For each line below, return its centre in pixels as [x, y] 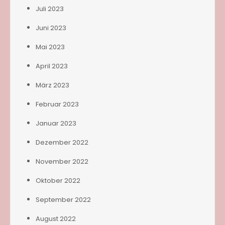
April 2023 [52, 66]
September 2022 [63, 200]
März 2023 [52, 85]
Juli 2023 [50, 9]
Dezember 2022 [62, 143]
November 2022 [62, 162]
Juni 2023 [51, 28]
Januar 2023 [56, 124]
